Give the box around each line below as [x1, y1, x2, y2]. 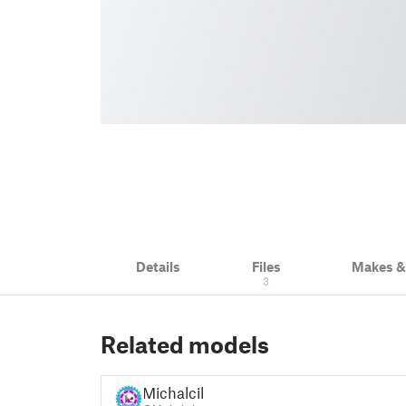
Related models [101, 331, 269, 358]
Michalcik [142, 382, 208, 401]
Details [136, 258, 181, 275]
